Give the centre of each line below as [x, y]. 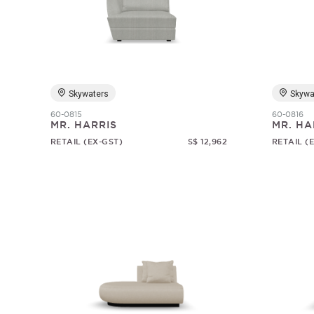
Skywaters [88, 94]
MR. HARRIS [83, 125]
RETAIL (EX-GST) [87, 142]
